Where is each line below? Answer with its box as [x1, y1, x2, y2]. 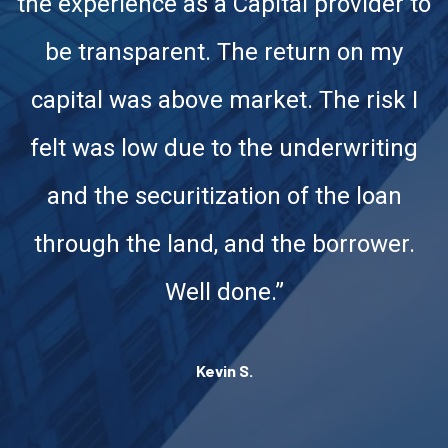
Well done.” [164, 278, 284, 307]
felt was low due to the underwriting [30, 134, 418, 163]
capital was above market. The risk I [30, 86, 418, 115]
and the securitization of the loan [46, 182, 402, 211]
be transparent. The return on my [45, 38, 403, 67]
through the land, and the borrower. [33, 230, 415, 259]
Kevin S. [195, 361, 253, 381]
